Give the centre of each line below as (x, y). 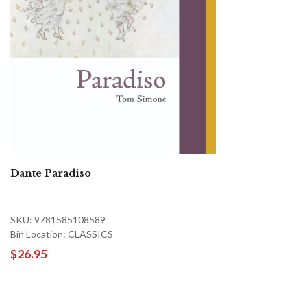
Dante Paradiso (51, 173)
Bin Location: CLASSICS (62, 234)
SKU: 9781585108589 (58, 219)
